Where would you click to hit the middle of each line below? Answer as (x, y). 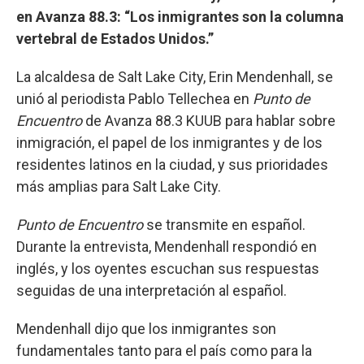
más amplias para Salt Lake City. (119, 186)
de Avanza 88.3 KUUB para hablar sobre (209, 120)
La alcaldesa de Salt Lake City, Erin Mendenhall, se (175, 76)
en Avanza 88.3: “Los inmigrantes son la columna (180, 16)
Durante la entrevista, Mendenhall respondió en (167, 246)
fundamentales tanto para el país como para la (164, 350)
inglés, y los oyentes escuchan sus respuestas (168, 268)
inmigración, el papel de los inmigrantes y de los (169, 142)
